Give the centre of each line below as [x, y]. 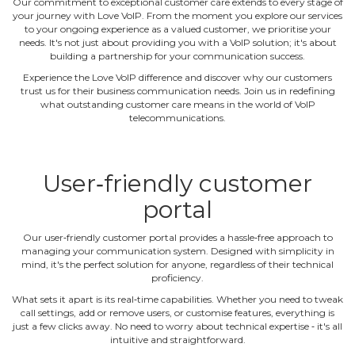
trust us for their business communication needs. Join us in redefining [177, 90]
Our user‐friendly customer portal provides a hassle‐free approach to [177, 237]
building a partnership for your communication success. [177, 55]
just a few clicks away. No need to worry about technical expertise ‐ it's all [177, 326]
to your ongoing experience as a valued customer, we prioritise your [177, 29]
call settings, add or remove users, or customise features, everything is [177, 312]
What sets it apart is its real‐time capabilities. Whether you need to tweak [177, 299]
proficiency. [177, 277]
